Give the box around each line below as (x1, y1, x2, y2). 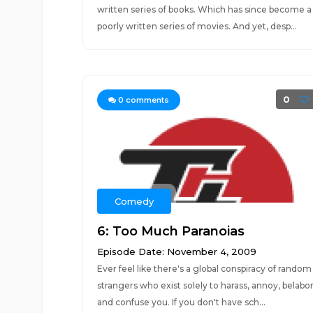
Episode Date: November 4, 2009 (96, 246, 256, 257)
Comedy (114, 196, 154, 207)
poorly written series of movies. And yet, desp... (96, 21, 297, 31)
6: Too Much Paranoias (96, 224, 245, 239)
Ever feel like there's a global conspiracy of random (96, 263, 312, 274)
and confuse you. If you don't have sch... (96, 297, 265, 307)
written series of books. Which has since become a (96, 4, 312, 15)
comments (123, 95, 169, 105)
